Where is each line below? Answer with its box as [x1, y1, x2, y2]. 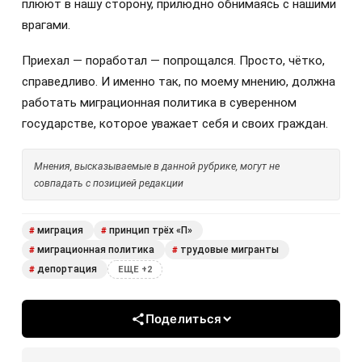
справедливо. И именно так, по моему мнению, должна [22, 74, 335, 89]
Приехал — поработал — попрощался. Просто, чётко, [22, 53, 325, 68]
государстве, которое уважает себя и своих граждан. [22, 116, 328, 131]
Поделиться [145, 311, 222, 327]
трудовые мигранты [180, 244, 279, 256]
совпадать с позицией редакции [34, 177, 183, 190]
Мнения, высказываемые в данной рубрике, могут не [34, 160, 280, 173]
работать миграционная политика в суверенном [22, 95, 297, 110]
